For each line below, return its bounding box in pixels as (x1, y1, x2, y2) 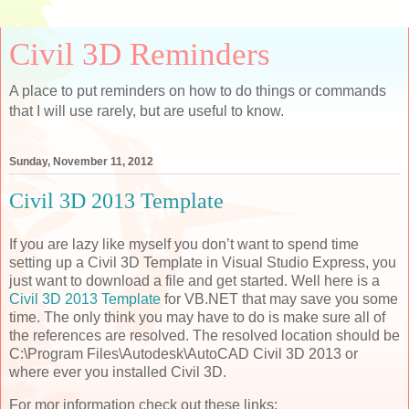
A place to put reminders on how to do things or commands (9, 83, 386, 99)
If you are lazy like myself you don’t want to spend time (9, 236, 359, 252)
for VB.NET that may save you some (161, 290, 398, 307)
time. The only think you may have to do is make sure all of (9, 309, 385, 325)
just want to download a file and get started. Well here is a (9, 272, 380, 288)
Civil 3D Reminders (9, 37, 270, 71)
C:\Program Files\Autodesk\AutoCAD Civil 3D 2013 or (9, 345, 358, 362)
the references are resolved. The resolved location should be (9, 327, 400, 343)
